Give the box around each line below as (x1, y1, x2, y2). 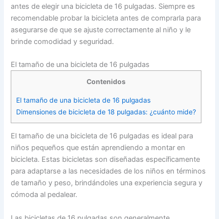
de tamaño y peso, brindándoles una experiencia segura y (11, 178, 203, 188)
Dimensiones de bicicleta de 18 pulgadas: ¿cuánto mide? (16, 108, 197, 116)
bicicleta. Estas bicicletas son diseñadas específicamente (11, 155, 200, 164)
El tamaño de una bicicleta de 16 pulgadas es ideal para (11, 131, 194, 141)
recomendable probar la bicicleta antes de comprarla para (11, 13, 201, 22)
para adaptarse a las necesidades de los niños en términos (11, 167, 206, 176)
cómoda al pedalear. (11, 190, 78, 199)
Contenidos (87, 78, 126, 86)
